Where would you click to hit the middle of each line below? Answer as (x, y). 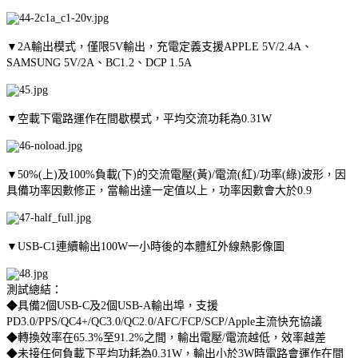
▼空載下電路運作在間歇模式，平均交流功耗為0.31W (139, 118)
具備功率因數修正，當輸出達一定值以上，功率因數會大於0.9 (159, 190)
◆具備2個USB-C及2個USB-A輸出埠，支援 (112, 305)
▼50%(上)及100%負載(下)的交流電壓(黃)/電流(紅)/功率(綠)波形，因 (176, 174)
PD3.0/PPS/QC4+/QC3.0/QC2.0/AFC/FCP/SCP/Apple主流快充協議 (164, 321)
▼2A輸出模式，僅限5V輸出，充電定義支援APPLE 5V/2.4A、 (159, 46)
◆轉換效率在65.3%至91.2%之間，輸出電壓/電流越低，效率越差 (166, 337)
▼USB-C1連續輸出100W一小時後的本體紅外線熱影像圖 (145, 246)
